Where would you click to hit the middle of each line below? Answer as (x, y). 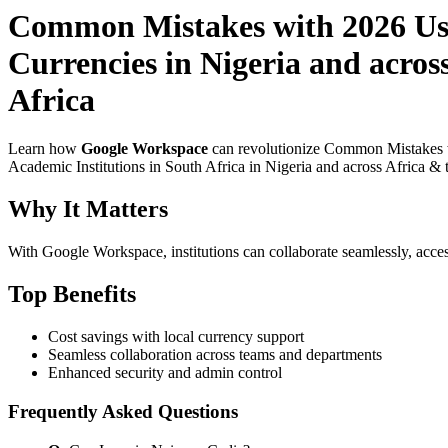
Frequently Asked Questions (123, 411)
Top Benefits (72, 294)
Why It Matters (88, 209)
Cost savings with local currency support (176, 337)
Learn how (44, 149)
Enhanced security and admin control (165, 373)
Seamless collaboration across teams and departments (215, 355)
